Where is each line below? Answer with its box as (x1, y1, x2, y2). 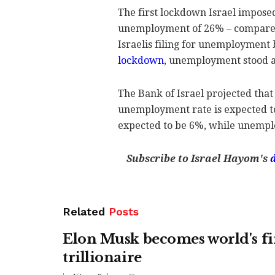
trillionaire (63, 249, 142, 266)
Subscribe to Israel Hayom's (126, 152, 270, 165)
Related (63, 204, 105, 218)
